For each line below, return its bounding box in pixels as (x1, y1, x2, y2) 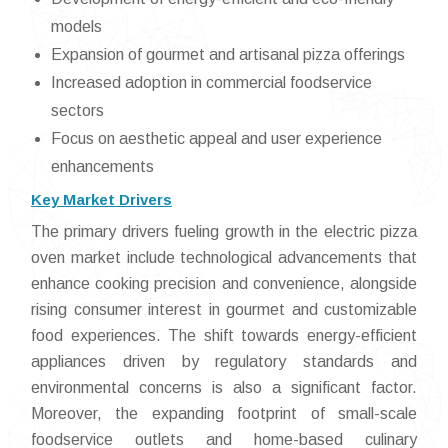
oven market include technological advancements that (31, 248, 417, 266)
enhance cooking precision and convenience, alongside (31, 274, 417, 292)
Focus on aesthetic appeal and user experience (51, 129, 382, 147)
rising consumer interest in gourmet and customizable (31, 300, 417, 318)
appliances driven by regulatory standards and (31, 352, 417, 370)
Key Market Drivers (31, 190, 172, 208)
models (51, 17, 102, 35)
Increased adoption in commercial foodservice (51, 73, 372, 91)
